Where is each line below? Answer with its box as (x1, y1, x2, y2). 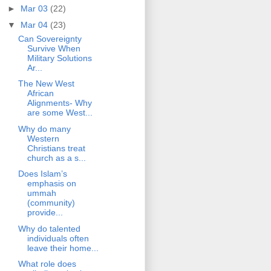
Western (27, 133, 59, 143)
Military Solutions (27, 53, 92, 63)
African (27, 88, 54, 99)
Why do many (18, 123, 71, 134)
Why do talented (18, 223, 80, 233)
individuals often (27, 233, 89, 243)
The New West (18, 79, 74, 89)
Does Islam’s (18, 169, 67, 179)
